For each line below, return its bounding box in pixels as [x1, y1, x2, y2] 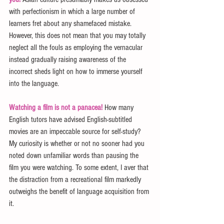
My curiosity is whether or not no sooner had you [9, 138, 146, 148]
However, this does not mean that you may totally [9, 30, 147, 40]
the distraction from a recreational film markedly [9, 174, 143, 184]
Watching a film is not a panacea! [9, 102, 102, 112]
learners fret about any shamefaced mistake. [9, 18, 133, 28]
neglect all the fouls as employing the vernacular [9, 42, 144, 52]
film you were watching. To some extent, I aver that [9, 162, 150, 172]
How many [102, 102, 135, 112]
